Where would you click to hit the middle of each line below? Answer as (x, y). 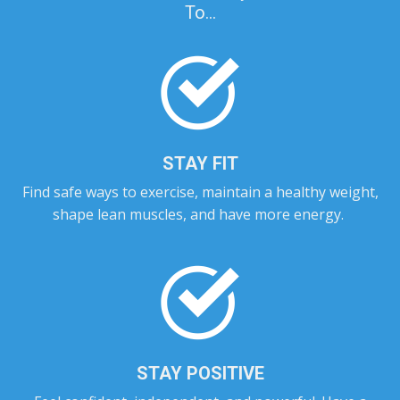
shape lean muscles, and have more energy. (200, 214)
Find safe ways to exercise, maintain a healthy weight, (200, 192)
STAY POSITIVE (200, 373)
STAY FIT (200, 163)
